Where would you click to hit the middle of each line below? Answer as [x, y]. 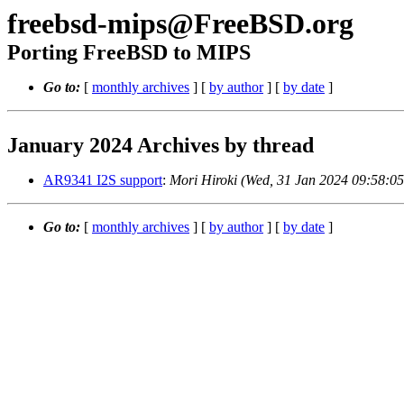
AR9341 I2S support [103, 180]
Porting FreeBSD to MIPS [129, 52]
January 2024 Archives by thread [161, 145]
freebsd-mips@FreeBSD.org [180, 23]
